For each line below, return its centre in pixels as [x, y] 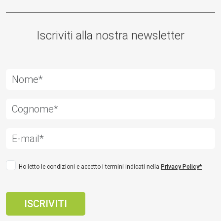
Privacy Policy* [181, 166]
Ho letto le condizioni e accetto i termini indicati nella [90, 166]
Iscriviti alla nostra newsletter [110, 35]
